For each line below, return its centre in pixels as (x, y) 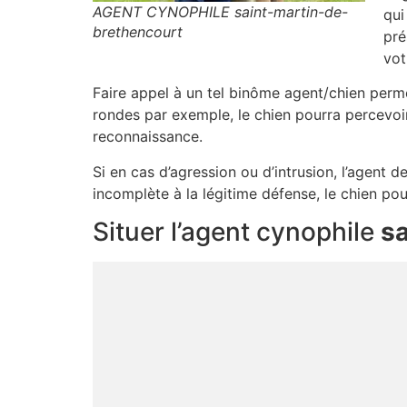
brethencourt (138, 31)
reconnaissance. (148, 137)
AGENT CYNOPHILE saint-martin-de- (220, 11)
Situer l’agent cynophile (237, 232)
